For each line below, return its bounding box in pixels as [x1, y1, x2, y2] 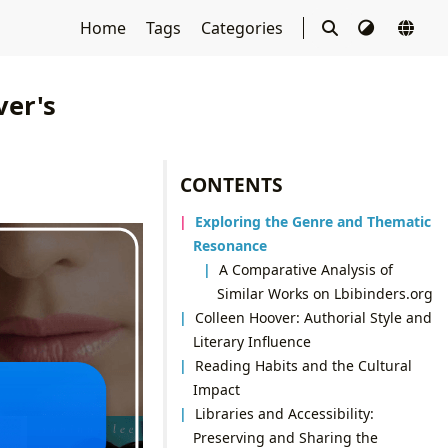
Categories [200, 17, 287, 39]
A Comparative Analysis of [219, 259, 394, 279]
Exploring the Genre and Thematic [195, 211, 432, 231]
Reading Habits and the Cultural [195, 355, 413, 375]
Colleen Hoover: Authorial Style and [195, 307, 433, 327]
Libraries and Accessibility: [195, 403, 375, 423]
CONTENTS [180, 170, 284, 198]
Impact [192, 379, 240, 399]
